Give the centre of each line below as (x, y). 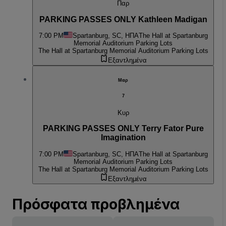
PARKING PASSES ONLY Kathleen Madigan (123, 19)
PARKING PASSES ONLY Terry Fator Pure (123, 129)
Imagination (123, 138)
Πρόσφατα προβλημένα (96, 204)
